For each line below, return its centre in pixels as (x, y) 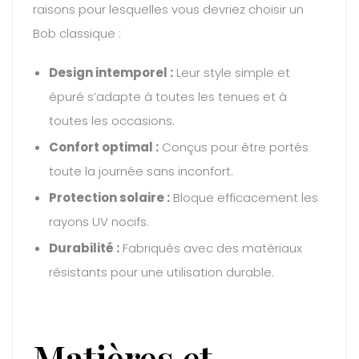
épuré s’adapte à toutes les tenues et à (168, 97)
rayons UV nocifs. (99, 222)
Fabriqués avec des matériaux (211, 248)
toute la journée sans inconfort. (141, 171)
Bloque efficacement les (244, 198)
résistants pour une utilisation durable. (161, 272)
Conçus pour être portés (234, 147)
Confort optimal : (104, 147)
